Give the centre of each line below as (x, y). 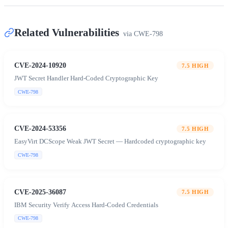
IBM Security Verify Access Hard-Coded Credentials (86, 205)
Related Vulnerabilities (67, 33)
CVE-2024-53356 (40, 129)
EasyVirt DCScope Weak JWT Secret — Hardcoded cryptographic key (110, 142)
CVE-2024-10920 (40, 65)
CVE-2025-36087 (40, 192)
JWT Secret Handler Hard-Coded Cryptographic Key (86, 79)
